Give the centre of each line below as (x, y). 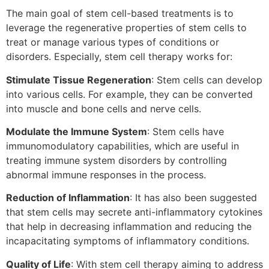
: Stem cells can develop (207, 80)
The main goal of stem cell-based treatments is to (120, 14)
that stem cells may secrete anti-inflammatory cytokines (134, 212)
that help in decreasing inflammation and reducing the (129, 227)
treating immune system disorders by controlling (116, 160)
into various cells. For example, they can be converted (129, 94)
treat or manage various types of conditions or (113, 42)
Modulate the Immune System (77, 131)
